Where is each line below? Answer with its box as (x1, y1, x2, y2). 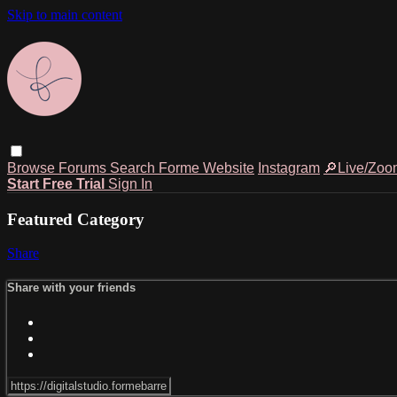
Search (110, 160, 159, 175)
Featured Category (7, 209, 144, 229)
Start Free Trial (7, 175, 108, 191)
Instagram (258, 160, 320, 175)
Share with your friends (7, 281, 136, 295)
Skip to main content (7, 7, 122, 22)
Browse (7, 160, 58, 175)
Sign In (108, 175, 152, 191)
